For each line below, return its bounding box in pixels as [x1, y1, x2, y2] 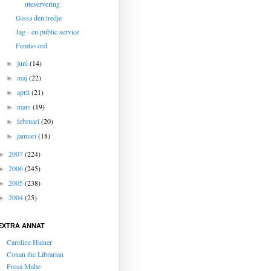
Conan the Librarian [7, 249, 64, 259]
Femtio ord [15, 41, 47, 50]
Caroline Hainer [7, 237, 52, 247]
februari [17, 116, 42, 126]
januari [17, 131, 39, 140]
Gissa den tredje [15, 13, 62, 22]
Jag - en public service [15, 27, 79, 36]
